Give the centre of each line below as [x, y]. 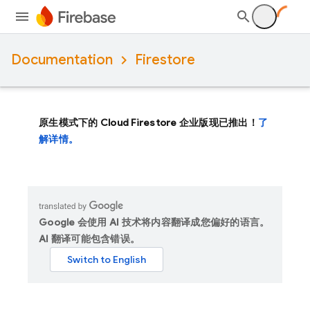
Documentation [62, 60]
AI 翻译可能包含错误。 [89, 239]
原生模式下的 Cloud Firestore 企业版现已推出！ [148, 122]
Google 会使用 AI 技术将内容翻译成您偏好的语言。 [154, 222]
